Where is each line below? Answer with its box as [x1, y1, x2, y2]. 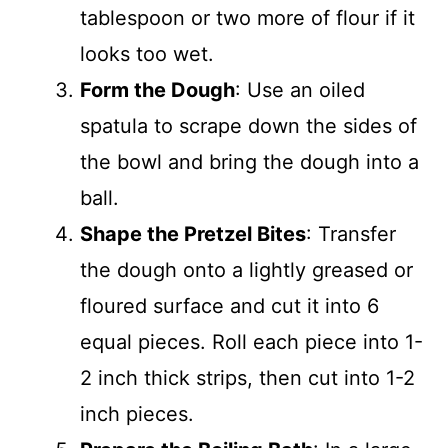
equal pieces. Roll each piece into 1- [80, 329, 423, 354]
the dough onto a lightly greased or [80, 257, 413, 282]
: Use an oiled [235, 77, 365, 102]
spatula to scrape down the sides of [80, 113, 417, 138]
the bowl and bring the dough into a [80, 149, 419, 174]
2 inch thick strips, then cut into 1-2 [80, 365, 415, 390]
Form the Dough [80, 77, 235, 102]
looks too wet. [80, 41, 214, 66]
